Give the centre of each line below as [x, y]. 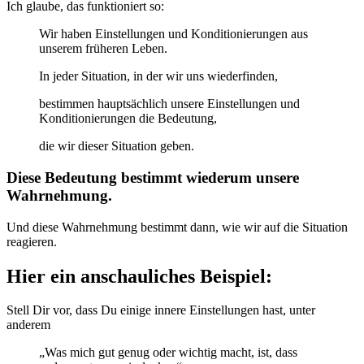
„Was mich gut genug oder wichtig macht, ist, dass [168, 353]
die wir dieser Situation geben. [117, 146]
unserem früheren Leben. [103, 49]
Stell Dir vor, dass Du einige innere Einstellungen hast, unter [161, 310]
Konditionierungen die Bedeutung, [128, 119]
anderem [28, 325]
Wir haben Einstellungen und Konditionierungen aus [173, 34]
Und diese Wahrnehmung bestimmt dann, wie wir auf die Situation [177, 227]
